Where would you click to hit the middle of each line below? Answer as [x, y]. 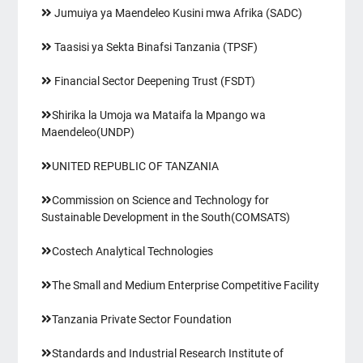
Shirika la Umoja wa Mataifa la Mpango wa [158, 116]
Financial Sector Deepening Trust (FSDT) [153, 82]
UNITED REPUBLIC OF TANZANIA [135, 167]
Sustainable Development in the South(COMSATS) [165, 218]
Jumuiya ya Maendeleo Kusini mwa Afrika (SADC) [177, 14]
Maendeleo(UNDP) [88, 133]
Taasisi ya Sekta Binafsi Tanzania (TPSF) [154, 48]
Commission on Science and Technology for [160, 201]
